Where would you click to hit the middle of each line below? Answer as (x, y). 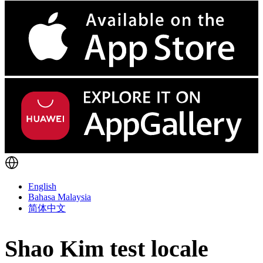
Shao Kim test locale (107, 248)
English (42, 187)
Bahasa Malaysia (60, 197)
